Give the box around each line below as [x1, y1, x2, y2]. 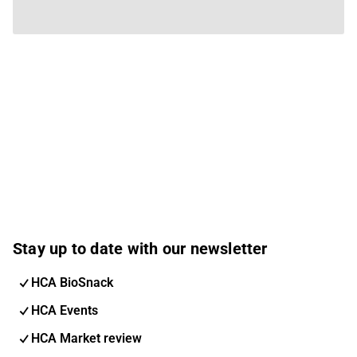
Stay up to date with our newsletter [13, 238, 268, 258]
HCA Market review [31, 330, 142, 346]
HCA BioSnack [31, 274, 113, 290]
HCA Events [31, 302, 98, 318]
